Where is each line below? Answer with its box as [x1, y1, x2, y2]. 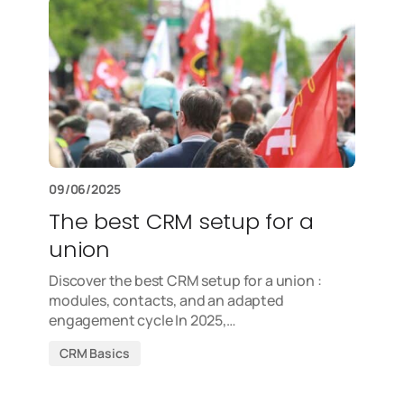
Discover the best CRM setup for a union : [49, 271, 322, 290]
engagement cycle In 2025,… [49, 310, 236, 330]
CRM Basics [60, 344, 130, 362]
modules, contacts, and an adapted [49, 290, 284, 310]
